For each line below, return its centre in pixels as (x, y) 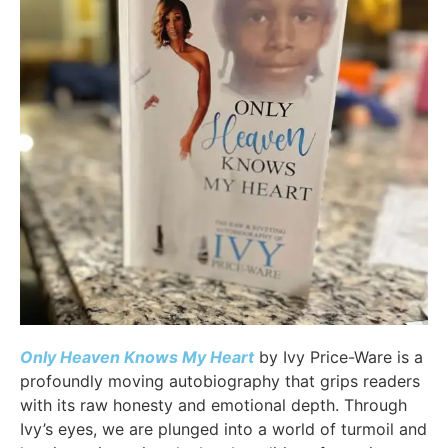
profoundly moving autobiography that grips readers (220, 381)
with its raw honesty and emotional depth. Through (213, 405)
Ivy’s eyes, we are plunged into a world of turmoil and (223, 429)
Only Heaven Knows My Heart (137, 357)
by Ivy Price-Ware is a (341, 357)
